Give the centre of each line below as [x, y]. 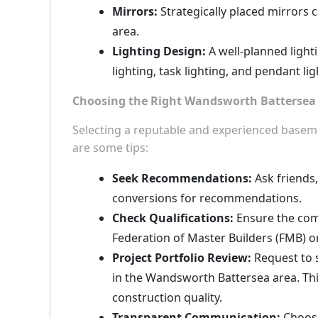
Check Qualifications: [173, 218]
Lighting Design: [159, 51]
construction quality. [167, 297]
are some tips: [110, 147]
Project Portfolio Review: [182, 257]
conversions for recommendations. [207, 198]
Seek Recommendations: [182, 178]
